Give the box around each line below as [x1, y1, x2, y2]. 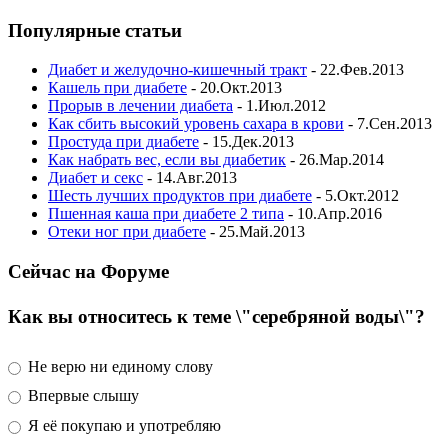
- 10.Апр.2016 [284, 205, 382, 223]
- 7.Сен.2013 [344, 115, 432, 133]
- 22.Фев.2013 [307, 61, 404, 79]
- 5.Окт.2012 [312, 187, 399, 205]
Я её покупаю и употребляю [23, 417, 221, 435]
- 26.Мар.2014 [286, 151, 384, 169]
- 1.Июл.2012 [233, 97, 326, 115]
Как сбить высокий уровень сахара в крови [48, 115, 344, 133]
